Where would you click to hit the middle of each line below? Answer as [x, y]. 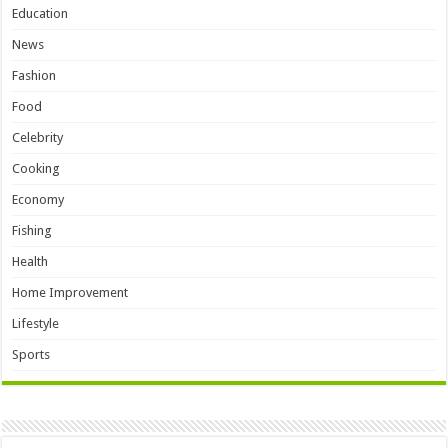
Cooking [36, 168]
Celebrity [38, 137]
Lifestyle [36, 323]
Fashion [34, 75]
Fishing [32, 230]
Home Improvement [70, 292]
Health [30, 261]
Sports [31, 354]
